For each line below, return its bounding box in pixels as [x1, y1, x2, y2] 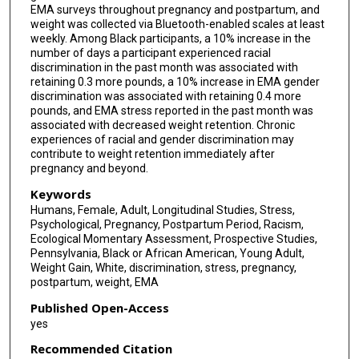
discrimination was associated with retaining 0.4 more [30, 90, 301, 103]
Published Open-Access [30, 299, 169, 316]
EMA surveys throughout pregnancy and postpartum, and [30, 3, 320, 17]
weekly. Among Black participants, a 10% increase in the [30, 32, 311, 46]
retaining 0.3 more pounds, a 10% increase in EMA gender [30, 75, 320, 89]
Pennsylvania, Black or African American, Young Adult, [30, 247, 305, 260]
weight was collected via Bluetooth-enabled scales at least [30, 18, 325, 31]
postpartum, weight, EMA [30, 276, 159, 289]
